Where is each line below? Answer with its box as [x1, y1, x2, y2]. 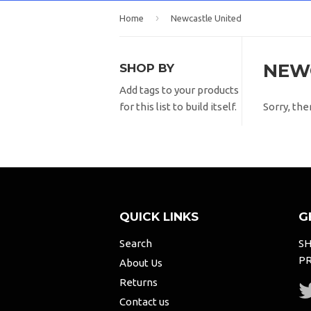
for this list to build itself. [119, 101, 237, 113]
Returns [119, 276, 158, 288]
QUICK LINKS [119, 210, 199, 224]
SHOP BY [119, 61, 174, 75]
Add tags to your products [119, 84, 239, 96]
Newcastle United [171, 13, 242, 23]
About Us [119, 257, 162, 269]
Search [119, 237, 152, 250]
